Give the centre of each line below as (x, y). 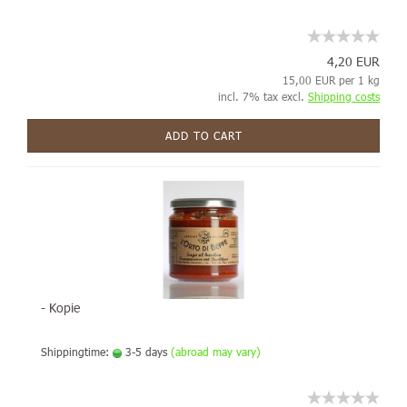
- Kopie (60, 308)
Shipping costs (344, 96)
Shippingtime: (77, 352)
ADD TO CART (203, 135)
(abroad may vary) (216, 352)
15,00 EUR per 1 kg (331, 80)
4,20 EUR (353, 61)
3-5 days (144, 352)
